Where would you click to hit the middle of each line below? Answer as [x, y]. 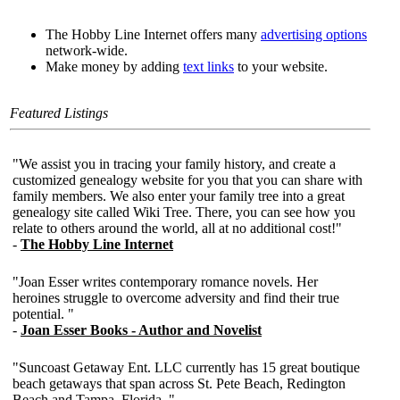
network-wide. [87, 50]
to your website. [281, 66]
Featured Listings [59, 112]
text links [208, 66]
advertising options [314, 34]
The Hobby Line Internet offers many [153, 34]
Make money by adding [114, 66]
